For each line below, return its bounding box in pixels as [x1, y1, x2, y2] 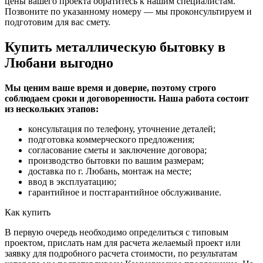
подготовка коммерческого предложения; [28, 134, 194, 144]
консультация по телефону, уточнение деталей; [28, 123, 215, 134]
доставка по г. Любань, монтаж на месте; [28, 166, 191, 176]
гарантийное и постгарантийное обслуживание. [28, 187, 221, 197]
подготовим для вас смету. [5, 17, 110, 28]
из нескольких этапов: [5, 103, 99, 114]
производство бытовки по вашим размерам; [28, 155, 204, 166]
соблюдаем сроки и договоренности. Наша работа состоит [5, 93, 249, 103]
